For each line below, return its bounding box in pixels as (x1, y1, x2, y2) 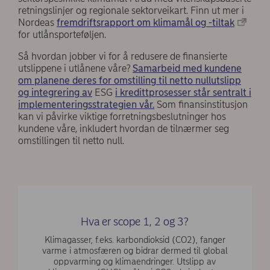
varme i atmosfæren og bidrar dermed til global (42, 245, 228, 256)
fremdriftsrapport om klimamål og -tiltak (57, 17, 234, 29)
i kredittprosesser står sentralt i (115, 87, 251, 99)
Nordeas (18, 17, 57, 29)
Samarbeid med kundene (133, 63, 242, 75)
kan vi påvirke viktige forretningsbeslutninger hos (18, 111, 226, 123)
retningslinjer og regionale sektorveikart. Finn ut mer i (18, 5, 244, 17)
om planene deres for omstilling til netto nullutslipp (18, 75, 241, 87)
